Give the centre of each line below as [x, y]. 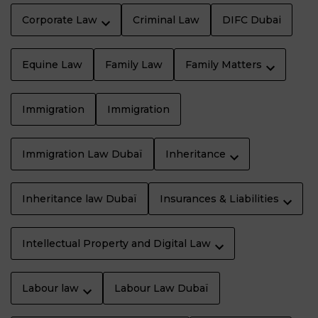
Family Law [134, 64]
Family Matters [224, 64]
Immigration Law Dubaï [82, 154]
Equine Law [52, 64]
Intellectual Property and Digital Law [116, 243]
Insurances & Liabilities [219, 198]
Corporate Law [60, 20]
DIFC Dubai [252, 20]
